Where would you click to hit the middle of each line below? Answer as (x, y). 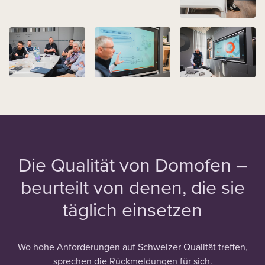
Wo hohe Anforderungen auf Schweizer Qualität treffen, (132, 247)
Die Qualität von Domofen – (132, 164)
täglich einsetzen (132, 209)
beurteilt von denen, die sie (132, 187)
